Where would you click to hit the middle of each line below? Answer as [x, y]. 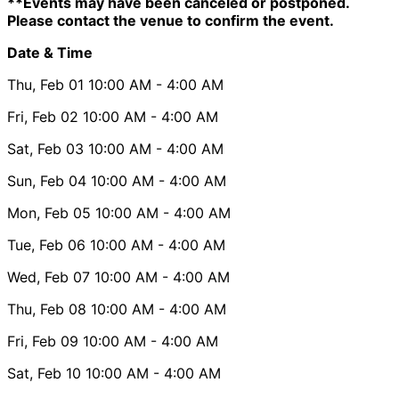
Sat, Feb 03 [45, 148]
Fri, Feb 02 [43, 116]
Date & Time [50, 52]
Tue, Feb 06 [46, 244]
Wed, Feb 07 [49, 277]
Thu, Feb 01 [45, 84]
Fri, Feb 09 [43, 341]
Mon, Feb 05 [49, 212]
